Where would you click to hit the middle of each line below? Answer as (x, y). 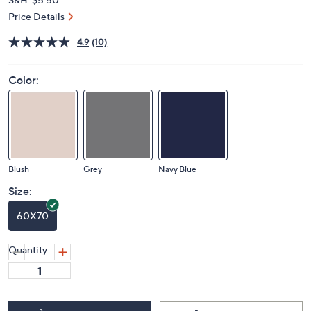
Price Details (36, 16)
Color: (24, 80)
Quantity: (29, 250)
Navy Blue (177, 169)
